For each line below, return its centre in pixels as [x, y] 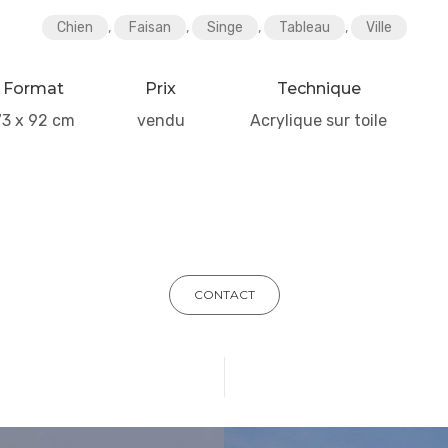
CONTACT [224, 295]
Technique [318, 88]
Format [34, 88]
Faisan [149, 27]
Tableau [304, 27]
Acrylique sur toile [319, 121]
